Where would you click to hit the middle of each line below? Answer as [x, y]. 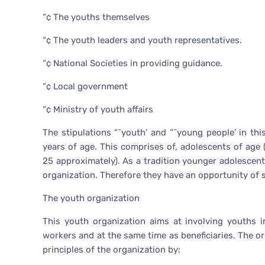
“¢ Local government [85, 87]
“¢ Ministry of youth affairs [98, 110]
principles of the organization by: [112, 250]
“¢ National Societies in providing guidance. [132, 64]
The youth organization [91, 198]
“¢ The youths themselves [96, 17]
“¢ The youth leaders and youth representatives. [142, 41]
